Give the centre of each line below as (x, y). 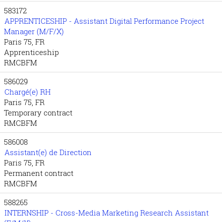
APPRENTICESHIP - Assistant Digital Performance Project (104, 21)
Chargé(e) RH (28, 92)
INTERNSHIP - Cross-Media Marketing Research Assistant (107, 213)
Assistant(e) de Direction (48, 152)
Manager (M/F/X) (34, 31)
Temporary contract (38, 112)
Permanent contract (39, 173)
